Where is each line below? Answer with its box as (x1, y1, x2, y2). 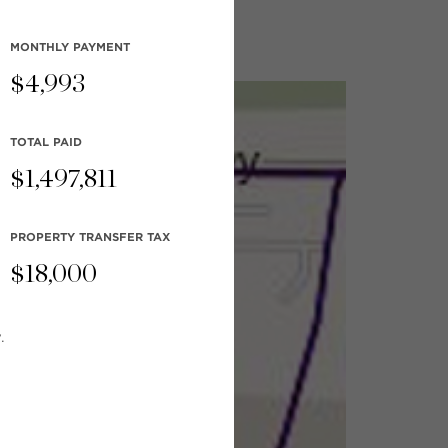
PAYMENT (68, 40, 130, 54)
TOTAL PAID (9, 135, 82, 149)
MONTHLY (9, 40, 69, 54)
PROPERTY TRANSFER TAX (9, 230, 170, 244)
